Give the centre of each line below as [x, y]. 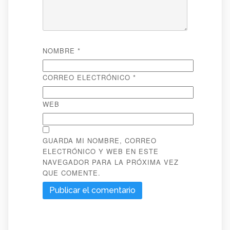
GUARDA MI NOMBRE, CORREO [99, 140]
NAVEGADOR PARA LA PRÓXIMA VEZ [110, 162]
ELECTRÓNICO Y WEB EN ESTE [100, 151]
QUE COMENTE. [71, 172]
